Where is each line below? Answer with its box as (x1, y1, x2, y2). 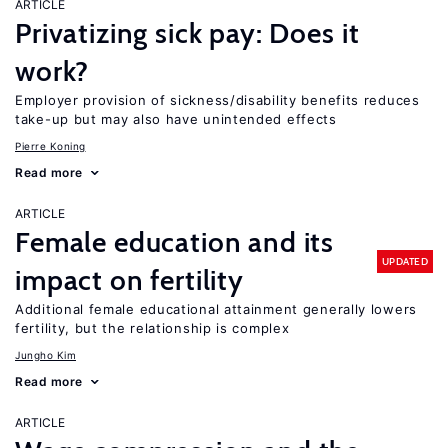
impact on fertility (15, 263, 244, 297)
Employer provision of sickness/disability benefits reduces (15, 92, 420, 108)
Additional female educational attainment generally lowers (15, 301, 417, 317)
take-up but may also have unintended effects (15, 111, 337, 127)
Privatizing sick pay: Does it (15, 16, 360, 50)
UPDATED (381, 254, 428, 268)
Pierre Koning (15, 140, 86, 152)
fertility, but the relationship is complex (15, 320, 290, 336)
